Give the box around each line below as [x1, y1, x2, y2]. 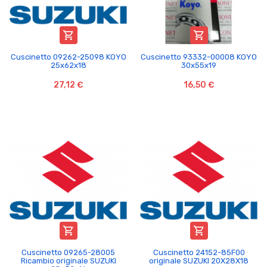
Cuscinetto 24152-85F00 [153, 247, 245, 257]
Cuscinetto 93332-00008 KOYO [141, 52, 257, 61]
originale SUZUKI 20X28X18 [149, 256, 249, 265]
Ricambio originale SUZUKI [20, 256, 116, 265]
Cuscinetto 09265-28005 [21, 247, 115, 257]
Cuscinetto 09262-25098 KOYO [10, 52, 126, 61]
